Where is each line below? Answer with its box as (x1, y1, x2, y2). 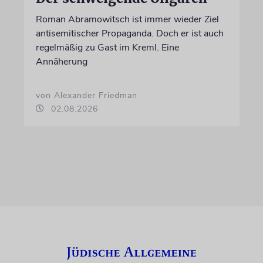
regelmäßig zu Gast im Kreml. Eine (35, 41, 179, 54)
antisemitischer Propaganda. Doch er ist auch (35, 26, 224, 40)
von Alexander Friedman (35, 89, 137, 101)
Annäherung (35, 55, 87, 68)
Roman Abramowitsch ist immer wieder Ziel (35, 12, 219, 26)
